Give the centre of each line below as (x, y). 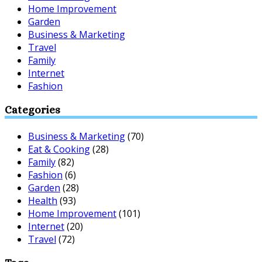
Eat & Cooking (59, 149)
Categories (32, 110)
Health (43, 200)
